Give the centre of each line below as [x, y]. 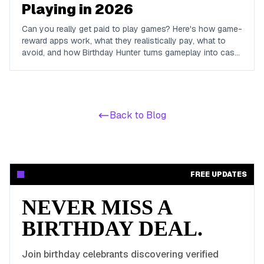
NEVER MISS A [97, 207]
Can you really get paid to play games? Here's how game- [132, 29]
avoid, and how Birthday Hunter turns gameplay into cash [131, 52]
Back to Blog [138, 115]
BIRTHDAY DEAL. [112, 229]
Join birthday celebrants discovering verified [120, 254]
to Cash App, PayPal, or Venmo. [82, 64]
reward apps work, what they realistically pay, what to [124, 41]
